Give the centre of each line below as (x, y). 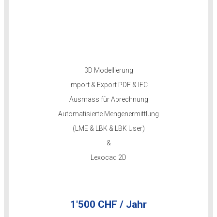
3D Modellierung (108, 70)
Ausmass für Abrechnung (108, 99)
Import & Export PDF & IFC (108, 85)
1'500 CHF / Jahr (108, 204)
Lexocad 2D (108, 157)
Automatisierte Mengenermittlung (108, 114)
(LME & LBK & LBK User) (108, 128)
